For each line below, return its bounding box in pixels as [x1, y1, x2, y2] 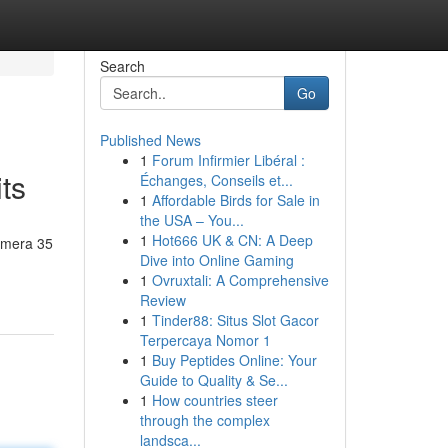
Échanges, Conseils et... [139, 170, 293, 190]
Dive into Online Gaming [139, 250, 294, 270]
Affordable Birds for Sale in [151, 190, 320, 210]
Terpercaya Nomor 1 [139, 330, 271, 350]
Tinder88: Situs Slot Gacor [151, 310, 319, 330]
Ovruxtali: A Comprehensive [151, 270, 329, 290]
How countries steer [151, 390, 278, 410]
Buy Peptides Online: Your [151, 350, 317, 370]
